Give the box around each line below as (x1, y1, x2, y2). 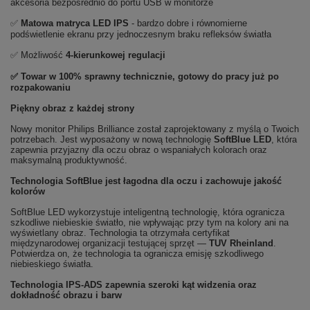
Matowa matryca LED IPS (21, 18, 129, 28)
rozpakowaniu (10, 82, 71, 93)
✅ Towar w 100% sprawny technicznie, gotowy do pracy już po (10, 71, 279, 82)
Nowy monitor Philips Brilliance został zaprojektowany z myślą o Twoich (10, 124, 299, 134)
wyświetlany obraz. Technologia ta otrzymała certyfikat (10, 228, 230, 238)
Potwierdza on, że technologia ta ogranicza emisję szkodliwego (10, 248, 264, 259)
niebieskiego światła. (10, 259, 93, 269)
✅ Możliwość (10, 50, 66, 60)
